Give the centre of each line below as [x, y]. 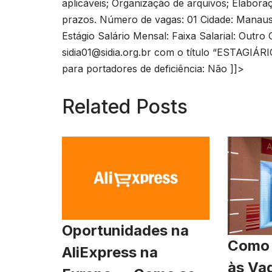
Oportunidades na [125, 230]
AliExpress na [110, 252]
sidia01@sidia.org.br [107, 53]
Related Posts [125, 107]
